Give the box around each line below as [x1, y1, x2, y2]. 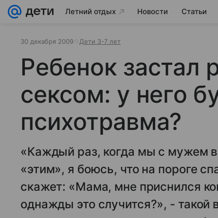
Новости [137, 7, 168, 16]
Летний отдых [65, 7, 116, 16]
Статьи [182, 7, 207, 16]
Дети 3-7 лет [79, 37, 121, 45]
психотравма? [20, 107, 182, 136]
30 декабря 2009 [20, 37, 73, 45]
